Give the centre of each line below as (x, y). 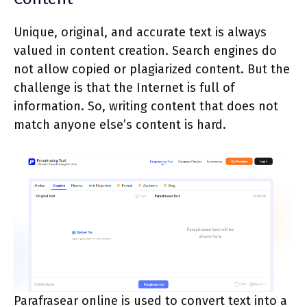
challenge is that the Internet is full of (124, 88)
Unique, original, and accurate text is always (140, 33)
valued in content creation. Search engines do (145, 51)
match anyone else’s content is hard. (120, 125)
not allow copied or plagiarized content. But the (152, 70)
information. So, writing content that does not (146, 107)
